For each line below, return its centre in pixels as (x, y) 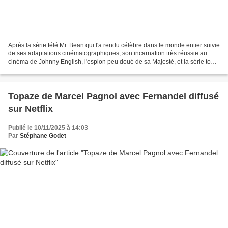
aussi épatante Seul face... (45, 69)
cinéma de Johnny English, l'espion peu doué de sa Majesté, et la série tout (112, 61)
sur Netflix (31, 109)
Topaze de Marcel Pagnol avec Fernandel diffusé (113, 96)
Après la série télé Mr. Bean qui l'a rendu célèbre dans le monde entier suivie (114, 45)
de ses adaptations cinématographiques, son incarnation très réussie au (108, 53)
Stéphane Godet (43, 136)
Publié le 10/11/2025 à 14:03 (48, 127)
